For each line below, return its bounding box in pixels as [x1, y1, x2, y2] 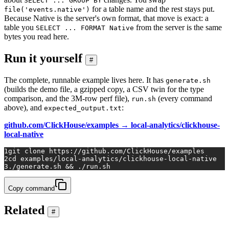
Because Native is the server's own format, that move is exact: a [4, 13, 209, 22]
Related [4, 203, 44, 217]
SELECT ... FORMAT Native [36, 24, 134, 32]
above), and [4, 103, 44, 112]
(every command [156, 94, 212, 103]
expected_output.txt [44, 104, 122, 112]
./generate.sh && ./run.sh [8, 162, 110, 170]
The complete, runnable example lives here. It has [4, 75, 166, 84]
